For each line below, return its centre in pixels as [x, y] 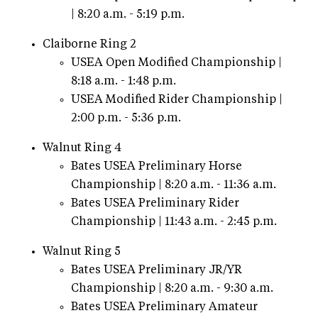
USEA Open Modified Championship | [176, 63]
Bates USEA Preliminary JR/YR [157, 270]
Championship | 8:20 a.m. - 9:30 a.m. [172, 289]
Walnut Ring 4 [82, 148]
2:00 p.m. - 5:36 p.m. [126, 118]
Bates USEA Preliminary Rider [155, 203]
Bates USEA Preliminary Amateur [164, 307]
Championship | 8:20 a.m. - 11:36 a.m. [174, 185]
